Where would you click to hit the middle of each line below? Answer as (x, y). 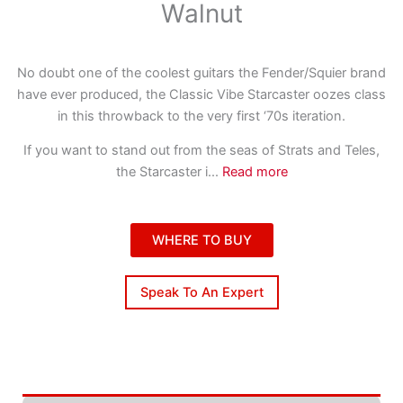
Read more (255, 172)
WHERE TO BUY (201, 240)
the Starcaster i (161, 172)
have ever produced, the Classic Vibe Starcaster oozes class (201, 94)
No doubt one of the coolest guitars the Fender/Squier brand (201, 72)
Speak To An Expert (201, 292)
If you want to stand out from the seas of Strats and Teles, (201, 151)
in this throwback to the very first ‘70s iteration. (201, 116)
